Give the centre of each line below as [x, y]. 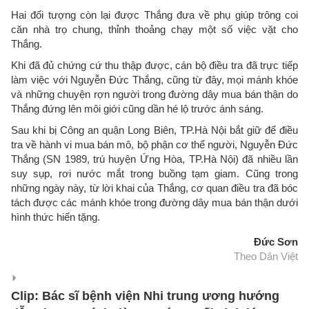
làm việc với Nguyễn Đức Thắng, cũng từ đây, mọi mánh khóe [154, 80]
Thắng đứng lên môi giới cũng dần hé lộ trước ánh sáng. [137, 109]
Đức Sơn [276, 242]
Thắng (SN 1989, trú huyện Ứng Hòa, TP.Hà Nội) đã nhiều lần [154, 159]
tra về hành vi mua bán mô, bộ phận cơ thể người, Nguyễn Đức [154, 144]
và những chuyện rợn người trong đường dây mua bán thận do [154, 94]
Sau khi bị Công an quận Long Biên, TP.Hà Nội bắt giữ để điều [154, 130]
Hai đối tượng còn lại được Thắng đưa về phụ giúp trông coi [154, 15]
